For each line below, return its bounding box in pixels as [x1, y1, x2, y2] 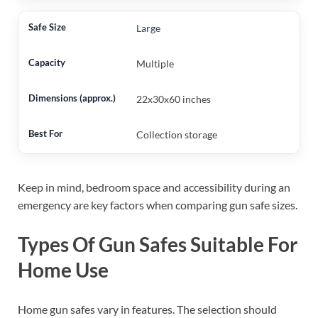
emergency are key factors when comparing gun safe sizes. [18, 197, 297, 212]
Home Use [18, 258, 109, 283]
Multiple [136, 57, 174, 70]
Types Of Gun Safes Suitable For [18, 232, 297, 257]
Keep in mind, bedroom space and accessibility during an [18, 180, 290, 194]
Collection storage [136, 128, 217, 141]
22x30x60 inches [136, 92, 211, 105]
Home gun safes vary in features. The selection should [18, 302, 277, 317]
